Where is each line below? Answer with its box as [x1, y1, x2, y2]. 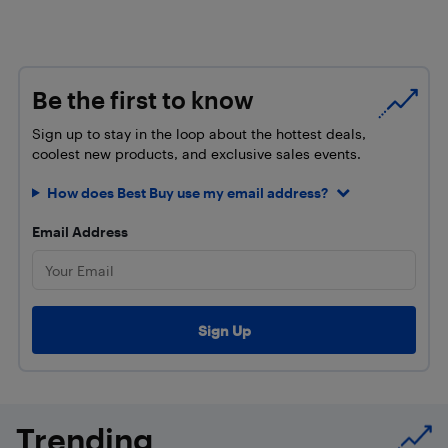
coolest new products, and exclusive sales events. [32, 145, 361, 163]
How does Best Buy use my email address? [46, 183, 328, 201]
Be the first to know [32, 86, 254, 115]
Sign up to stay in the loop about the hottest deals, [32, 125, 366, 143]
